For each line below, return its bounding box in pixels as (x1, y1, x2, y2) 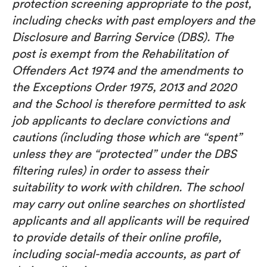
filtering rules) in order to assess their (12, 162, 208, 178)
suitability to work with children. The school (12, 179, 243, 194)
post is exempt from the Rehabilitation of (12, 45, 228, 61)
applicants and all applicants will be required (12, 212, 249, 228)
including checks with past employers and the (12, 12, 255, 27)
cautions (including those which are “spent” (12, 129, 242, 144)
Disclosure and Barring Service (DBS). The (12, 29, 234, 44)
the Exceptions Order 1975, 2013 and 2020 (12, 79, 237, 94)
